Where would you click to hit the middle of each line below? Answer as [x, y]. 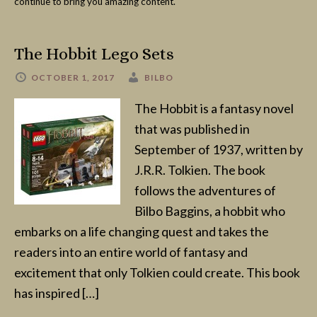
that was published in [192, 129]
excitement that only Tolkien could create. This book [157, 272]
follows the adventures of [205, 190]
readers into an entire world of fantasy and [131, 252]
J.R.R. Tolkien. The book [200, 170]
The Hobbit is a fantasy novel [214, 108]
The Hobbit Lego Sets [94, 54]
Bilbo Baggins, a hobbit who [210, 211]
